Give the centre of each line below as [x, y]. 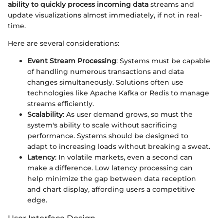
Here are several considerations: [64, 44]
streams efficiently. [61, 104]
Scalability [45, 115]
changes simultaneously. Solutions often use [105, 82]
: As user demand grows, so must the [128, 115]
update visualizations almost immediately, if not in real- [105, 15]
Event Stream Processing [72, 61]
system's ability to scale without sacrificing [102, 125]
